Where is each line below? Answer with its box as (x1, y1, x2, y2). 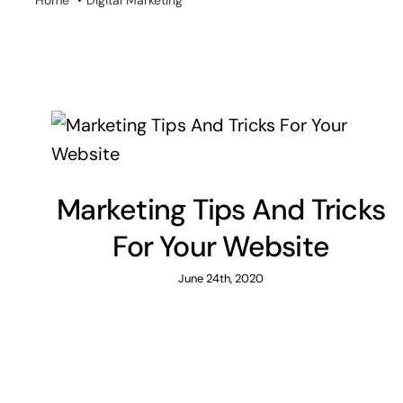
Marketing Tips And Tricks (57, 191, 386, 229)
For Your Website (112, 228, 330, 266)
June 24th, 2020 (178, 271, 264, 287)
